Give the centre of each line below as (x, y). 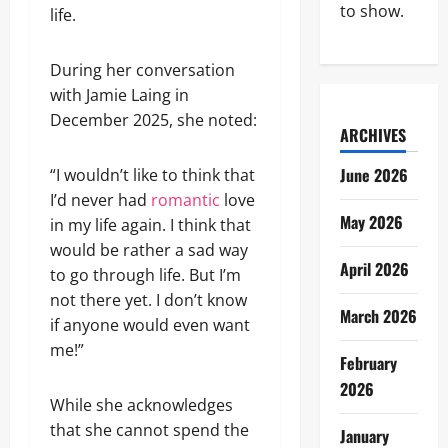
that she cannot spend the (149, 430)
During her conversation (142, 70)
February (368, 363)
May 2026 (371, 222)
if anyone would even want (150, 325)
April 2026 (374, 269)
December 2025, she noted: (153, 120)
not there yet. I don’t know (148, 300)
